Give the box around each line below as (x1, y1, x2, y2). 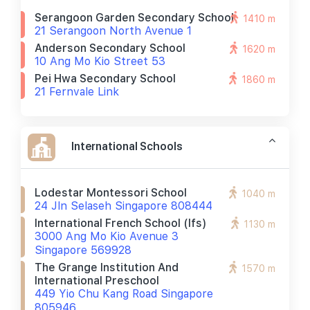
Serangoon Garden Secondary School (35, 11, 234, 24)
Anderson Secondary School (35, 42, 185, 55)
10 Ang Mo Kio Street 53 (35, 55, 165, 68)
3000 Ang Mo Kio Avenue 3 (35, 230, 179, 243)
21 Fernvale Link (35, 85, 119, 98)
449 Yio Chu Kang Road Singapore (35, 287, 213, 300)
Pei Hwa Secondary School (35, 72, 176, 85)
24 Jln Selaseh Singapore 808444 (35, 199, 212, 212)
